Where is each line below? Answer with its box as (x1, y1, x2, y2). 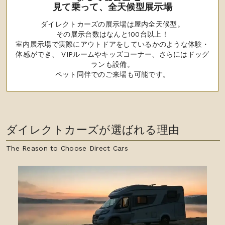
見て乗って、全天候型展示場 (53, 2, 172, 13)
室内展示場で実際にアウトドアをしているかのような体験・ (16, 40, 209, 49)
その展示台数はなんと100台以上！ (56, 30, 169, 39)
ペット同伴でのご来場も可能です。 (55, 70, 170, 79)
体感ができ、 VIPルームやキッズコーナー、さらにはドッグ (16, 50, 209, 59)
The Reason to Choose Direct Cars (6, 144, 128, 153)
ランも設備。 (91, 60, 134, 69)
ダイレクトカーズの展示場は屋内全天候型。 (41, 20, 184, 29)
